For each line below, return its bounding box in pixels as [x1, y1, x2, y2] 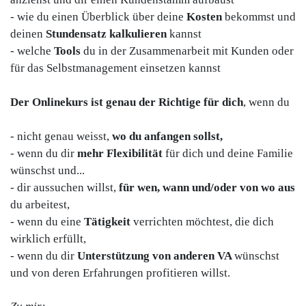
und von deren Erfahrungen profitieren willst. [10, 266, 230, 280]
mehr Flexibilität [74, 147, 165, 161]
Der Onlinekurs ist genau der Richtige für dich [10, 96, 243, 109]
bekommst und [225, 10, 296, 24]
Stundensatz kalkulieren [46, 27, 167, 41]
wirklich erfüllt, [10, 232, 86, 246]
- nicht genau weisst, [10, 130, 109, 143]
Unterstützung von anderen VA [77, 249, 234, 263]
